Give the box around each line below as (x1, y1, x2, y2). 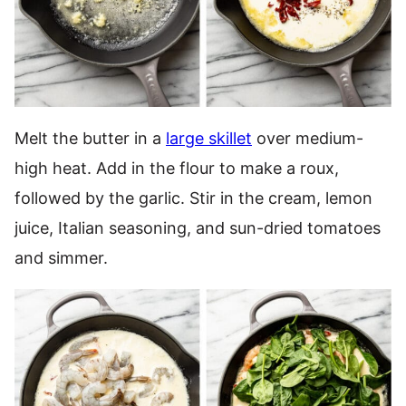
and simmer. (14, 248, 108, 268)
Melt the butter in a (14, 129, 166, 149)
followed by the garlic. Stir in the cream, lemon (14, 188, 372, 208)
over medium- (252, 129, 363, 149)
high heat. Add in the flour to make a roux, (14, 159, 339, 179)
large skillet (166, 129, 252, 149)
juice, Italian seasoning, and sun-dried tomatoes (14, 218, 381, 238)
